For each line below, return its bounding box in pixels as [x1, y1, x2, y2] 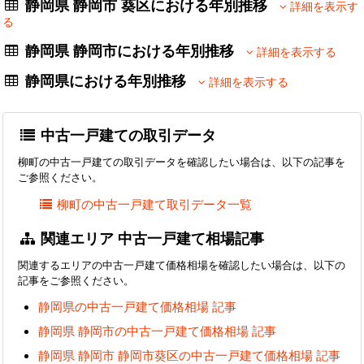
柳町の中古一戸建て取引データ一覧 [57, 195, 253, 212]
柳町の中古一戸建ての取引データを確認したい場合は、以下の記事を [18, 154, 345, 170]
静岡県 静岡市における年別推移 [21, 41, 247, 61]
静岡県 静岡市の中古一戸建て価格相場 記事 [38, 323, 276, 340]
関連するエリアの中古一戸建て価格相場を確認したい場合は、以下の [18, 257, 345, 272]
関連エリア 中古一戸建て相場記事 [37, 227, 265, 248]
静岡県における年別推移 [21, 71, 199, 91]
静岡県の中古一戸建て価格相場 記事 [38, 298, 236, 315]
